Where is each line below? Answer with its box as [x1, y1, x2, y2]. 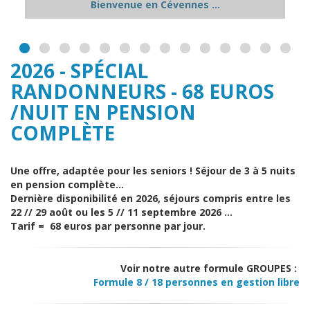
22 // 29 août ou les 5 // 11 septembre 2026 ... [10, 206, 232, 219]
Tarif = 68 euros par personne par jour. [10, 219, 206, 233]
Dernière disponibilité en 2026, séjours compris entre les [10, 192, 291, 206]
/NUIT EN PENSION [10, 99, 196, 126]
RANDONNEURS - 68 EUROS [10, 78, 274, 105]
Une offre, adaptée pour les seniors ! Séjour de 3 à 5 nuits [10, 164, 295, 178]
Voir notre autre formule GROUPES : [120, 262, 300, 275]
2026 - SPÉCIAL [10, 57, 148, 84]
